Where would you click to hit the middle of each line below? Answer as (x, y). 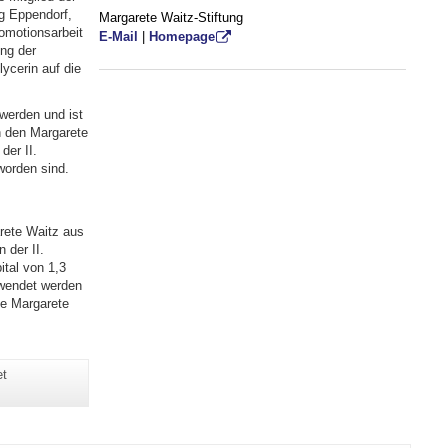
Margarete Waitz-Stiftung (170, 18)
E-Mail (118, 37)
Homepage (181, 37)
